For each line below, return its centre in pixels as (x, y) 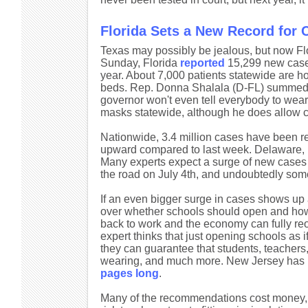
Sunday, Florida (140, 63)
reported (202, 63)
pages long (129, 273)
